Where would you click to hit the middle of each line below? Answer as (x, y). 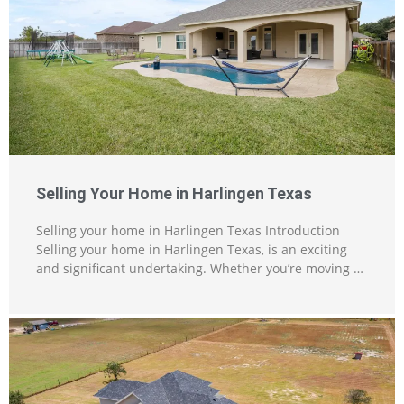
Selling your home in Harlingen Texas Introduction (188, 230)
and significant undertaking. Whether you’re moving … (200, 268)
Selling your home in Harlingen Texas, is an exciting (192, 249)
